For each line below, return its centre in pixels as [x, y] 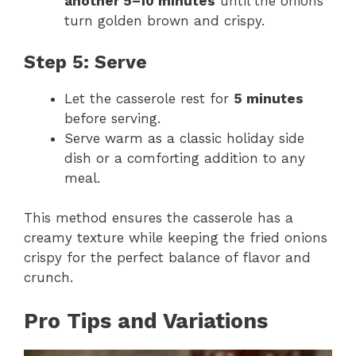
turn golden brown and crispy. [164, 21]
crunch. [48, 277]
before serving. [112, 118]
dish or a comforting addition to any [185, 158]
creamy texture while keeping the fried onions [176, 238]
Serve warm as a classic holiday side [184, 138]
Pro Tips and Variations [146, 321]
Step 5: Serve [85, 62]
